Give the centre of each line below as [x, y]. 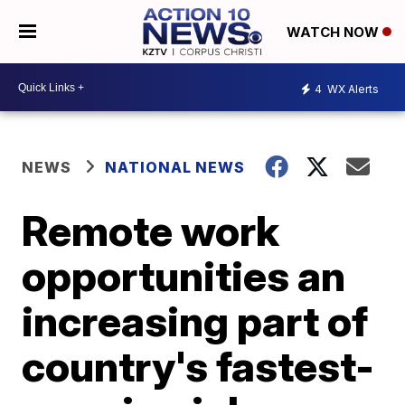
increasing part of [195, 321]
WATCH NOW [334, 33]
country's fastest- [198, 366]
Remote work [151, 231]
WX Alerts [352, 89]
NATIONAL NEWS [175, 167]
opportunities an [184, 276]
